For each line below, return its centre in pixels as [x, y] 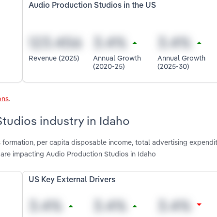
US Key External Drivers [72, 180]
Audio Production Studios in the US [93, 6]
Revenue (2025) [54, 58]
